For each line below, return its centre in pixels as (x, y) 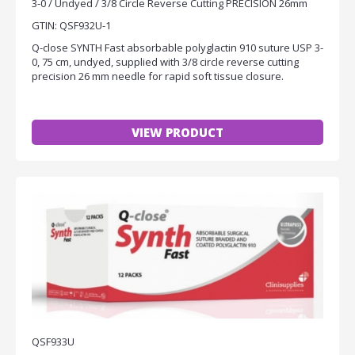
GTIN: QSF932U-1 (71, 26)
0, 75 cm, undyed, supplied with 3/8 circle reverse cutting (165, 62)
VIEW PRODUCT (177, 133)
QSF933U (53, 342)
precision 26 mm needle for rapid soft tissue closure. (158, 76)
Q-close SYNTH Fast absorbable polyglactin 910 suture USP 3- (177, 48)
